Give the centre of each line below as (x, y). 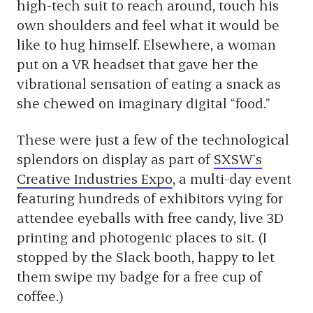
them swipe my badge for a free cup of (139, 276)
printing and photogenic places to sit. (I (142, 237)
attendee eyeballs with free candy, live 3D (150, 217)
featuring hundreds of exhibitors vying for (150, 198)
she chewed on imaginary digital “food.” (144, 103)
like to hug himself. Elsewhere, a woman (146, 44)
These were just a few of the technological (153, 139)
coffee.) (40, 296)
